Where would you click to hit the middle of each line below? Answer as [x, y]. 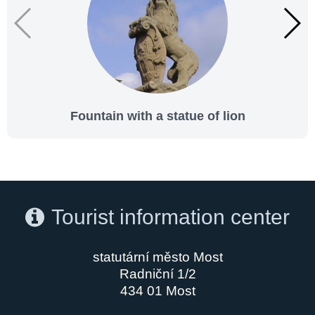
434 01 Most [157, 290]
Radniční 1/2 [157, 274]
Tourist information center [171, 217]
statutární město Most [157, 257]
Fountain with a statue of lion [157, 116]
